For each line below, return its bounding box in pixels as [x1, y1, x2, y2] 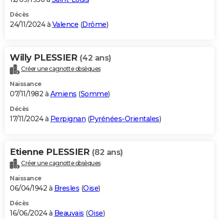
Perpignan [50, 114, 86, 123]
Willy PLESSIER [10, 52, 80, 63]
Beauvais [54, 208, 84, 218]
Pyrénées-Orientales [89, 114, 159, 123]
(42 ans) [79, 53, 111, 63]
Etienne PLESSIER [10, 146, 92, 157]
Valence [52, 20, 78, 29]
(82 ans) [91, 147, 123, 157]
